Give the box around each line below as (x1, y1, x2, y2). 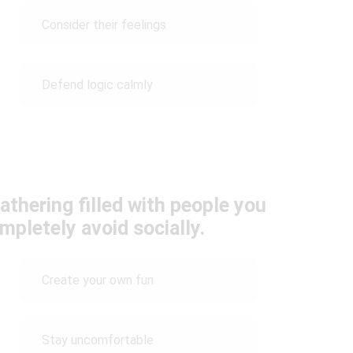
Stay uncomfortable (41, 332, 157, 347)
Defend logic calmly (41, 76, 153, 92)
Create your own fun (41, 272, 154, 288)
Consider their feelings (41, 17, 166, 32)
